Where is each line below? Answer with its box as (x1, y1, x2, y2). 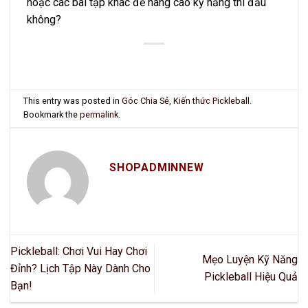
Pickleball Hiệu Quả (204, 270, 298, 284)
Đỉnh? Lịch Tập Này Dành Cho (10, 261, 151, 275)
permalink (80, 109, 119, 120)
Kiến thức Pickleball (173, 96, 250, 107)
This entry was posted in (23, 96, 122, 107)
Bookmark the (23, 109, 80, 120)
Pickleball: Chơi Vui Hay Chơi (10, 244, 147, 258)
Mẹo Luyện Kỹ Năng (202, 253, 298, 267)
